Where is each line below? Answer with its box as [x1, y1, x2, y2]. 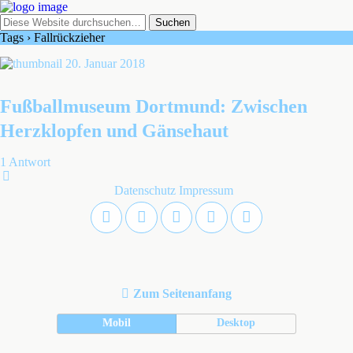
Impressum [178, 184, 233, 197]
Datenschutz [113, 184, 176, 197]
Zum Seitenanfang [133, 287, 232, 301]
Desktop [217, 316, 256, 329]
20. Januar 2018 [65, 57, 145, 70]
